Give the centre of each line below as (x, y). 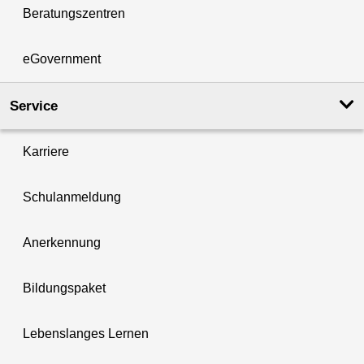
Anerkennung (62, 242)
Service (34, 106)
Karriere (46, 151)
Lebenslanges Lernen (86, 333)
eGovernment (62, 58)
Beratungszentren (74, 13)
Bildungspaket (64, 288)
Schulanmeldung (72, 197)
